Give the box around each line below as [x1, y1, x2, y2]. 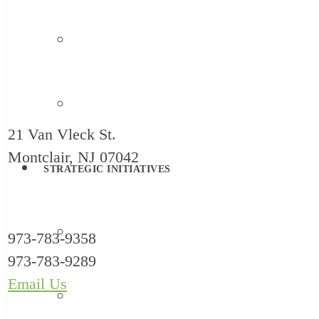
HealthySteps [72, 292, 125, 303]
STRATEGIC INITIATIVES [43, 164, 171, 174]
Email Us [8, 275, 67, 293]
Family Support [72, 36, 135, 46]
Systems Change [72, 100, 137, 110]
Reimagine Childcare [72, 228, 156, 239]
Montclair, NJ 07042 [8, 148, 139, 167]
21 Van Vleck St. [8, 125, 116, 144]
